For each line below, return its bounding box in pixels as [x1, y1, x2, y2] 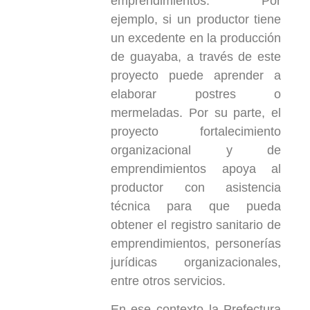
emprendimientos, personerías [110, 236, 282, 250]
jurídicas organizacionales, [110, 255, 282, 269]
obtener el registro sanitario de [110, 217, 282, 232]
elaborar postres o [110, 86, 282, 101]
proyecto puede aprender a [110, 68, 282, 82]
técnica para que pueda [110, 199, 282, 213]
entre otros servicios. [110, 273, 229, 288]
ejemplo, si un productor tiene [110, 12, 282, 26]
